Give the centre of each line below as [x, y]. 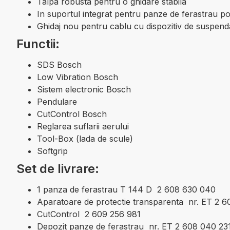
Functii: [38, 44]
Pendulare [57, 102]
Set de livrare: [58, 169]
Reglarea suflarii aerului [83, 126]
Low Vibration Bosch [78, 77]
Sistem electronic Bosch [84, 89]
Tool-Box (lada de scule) [85, 139]
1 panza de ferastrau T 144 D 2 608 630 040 [126, 189]
